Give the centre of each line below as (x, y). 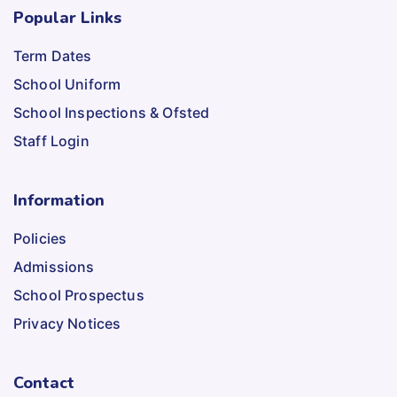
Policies (40, 238)
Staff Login (51, 141)
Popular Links (67, 18)
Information (59, 200)
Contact (44, 383)
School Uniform (67, 84)
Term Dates (53, 56)
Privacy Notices (67, 323)
